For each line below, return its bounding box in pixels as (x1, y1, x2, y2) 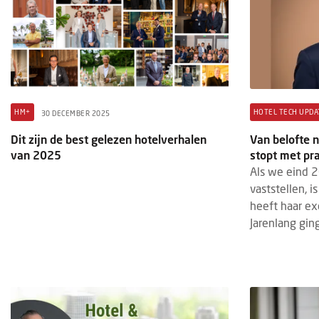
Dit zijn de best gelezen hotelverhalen (11, 132, 206, 146)
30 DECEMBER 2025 (41, 109, 110, 118)
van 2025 (11, 147, 61, 162)
